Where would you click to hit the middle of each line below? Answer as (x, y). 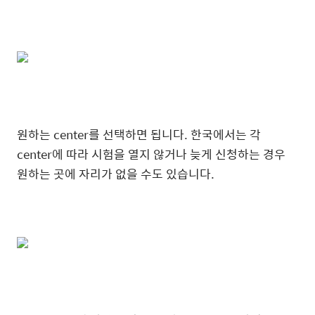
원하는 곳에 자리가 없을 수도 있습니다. (116, 174)
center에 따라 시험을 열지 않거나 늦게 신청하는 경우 (151, 154)
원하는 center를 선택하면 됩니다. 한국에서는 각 (139, 134)
